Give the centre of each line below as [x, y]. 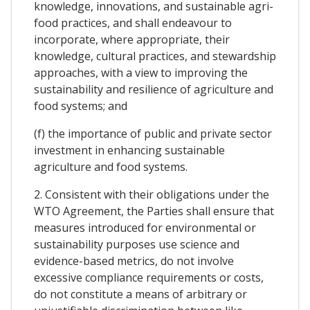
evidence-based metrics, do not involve [134, 261]
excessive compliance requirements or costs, [149, 278]
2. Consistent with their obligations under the [152, 195]
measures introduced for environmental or [145, 228]
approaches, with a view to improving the [141, 73]
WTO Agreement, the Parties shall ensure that [154, 211]
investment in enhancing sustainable [129, 151]
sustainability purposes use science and [137, 245]
